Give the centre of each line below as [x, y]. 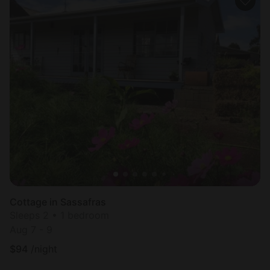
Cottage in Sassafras [58, 202]
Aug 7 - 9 [31, 229]
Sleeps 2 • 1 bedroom [59, 215]
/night [44, 249]
